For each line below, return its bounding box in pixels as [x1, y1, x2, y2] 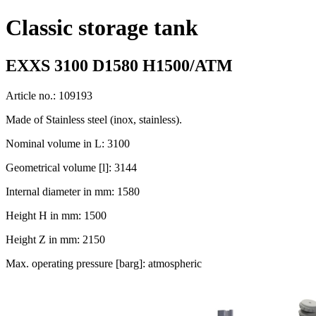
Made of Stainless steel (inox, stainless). [6, 113, 182, 126]
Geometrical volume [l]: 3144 [6, 161, 137, 174]
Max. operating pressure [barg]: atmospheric [6, 257, 202, 269]
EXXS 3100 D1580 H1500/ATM [6, 56, 233, 75]
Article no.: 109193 [6, 89, 92, 102]
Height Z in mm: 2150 [6, 233, 105, 245]
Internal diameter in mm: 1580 [6, 185, 140, 197]
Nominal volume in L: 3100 [6, 137, 130, 150]
